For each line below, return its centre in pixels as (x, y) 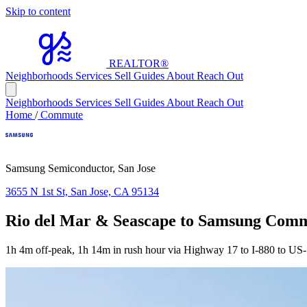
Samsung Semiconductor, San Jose (81, 168)
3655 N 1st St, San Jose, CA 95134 (82, 192)
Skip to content (38, 11)
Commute (60, 115)
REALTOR (135, 63)
